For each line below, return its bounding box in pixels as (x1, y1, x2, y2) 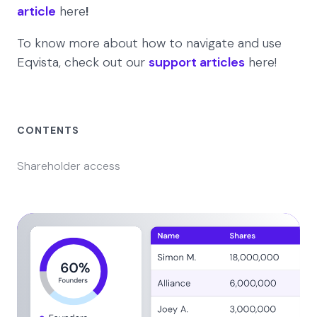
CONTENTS (17, 123, 79, 137)
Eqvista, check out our (17, 53, 149, 71)
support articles (149, 53, 245, 71)
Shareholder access (17, 158, 120, 173)
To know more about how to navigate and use (17, 34, 282, 52)
